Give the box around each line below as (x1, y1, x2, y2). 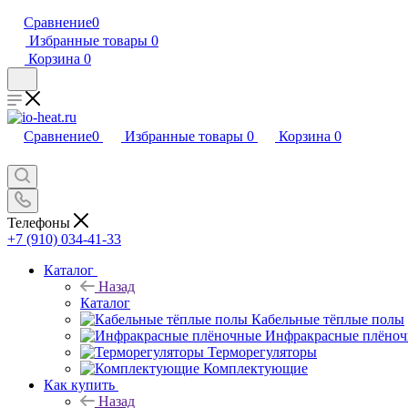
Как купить (44, 376, 115, 393)
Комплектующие (203, 360, 308, 376)
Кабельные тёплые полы (251, 311, 404, 327)
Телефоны (7, 214, 74, 230)
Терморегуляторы (208, 343, 317, 360)
